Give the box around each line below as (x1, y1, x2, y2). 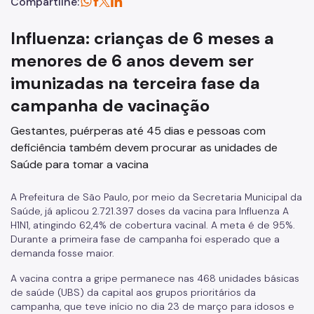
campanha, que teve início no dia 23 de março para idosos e (11, 300, 294, 313)
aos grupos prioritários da (133, 286, 256, 299)
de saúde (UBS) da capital (11, 286, 133, 299)
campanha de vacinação (11, 95, 210, 116)
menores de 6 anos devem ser (11, 50, 254, 71)
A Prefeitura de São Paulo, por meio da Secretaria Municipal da (11, 191, 302, 203)
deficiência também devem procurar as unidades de (11, 140, 278, 155)
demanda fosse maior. (11, 247, 114, 259)
